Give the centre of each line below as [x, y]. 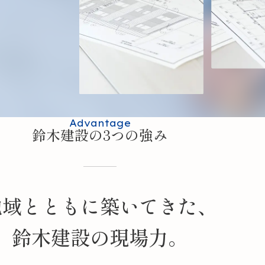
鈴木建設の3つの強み [100, 135]
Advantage [100, 123]
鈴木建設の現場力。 [100, 237]
